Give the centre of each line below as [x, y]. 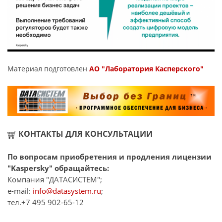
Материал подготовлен [48, 68]
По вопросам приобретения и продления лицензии [110, 156]
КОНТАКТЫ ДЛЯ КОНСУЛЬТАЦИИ [84, 134]
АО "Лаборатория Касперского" [146, 68]
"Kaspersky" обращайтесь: [58, 168]
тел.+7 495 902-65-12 [46, 202]
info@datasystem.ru [67, 191]
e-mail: [20, 191]
